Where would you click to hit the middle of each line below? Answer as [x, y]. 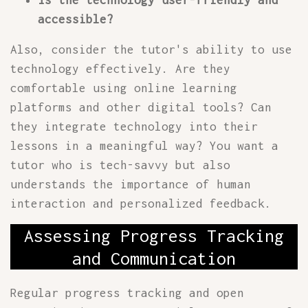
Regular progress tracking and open [127, 293]
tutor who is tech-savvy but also [120, 165]
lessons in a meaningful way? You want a [144, 146]
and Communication [154, 258]
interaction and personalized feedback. [141, 203]
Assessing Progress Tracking [154, 235]
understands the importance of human [131, 184]
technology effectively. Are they [120, 69]
